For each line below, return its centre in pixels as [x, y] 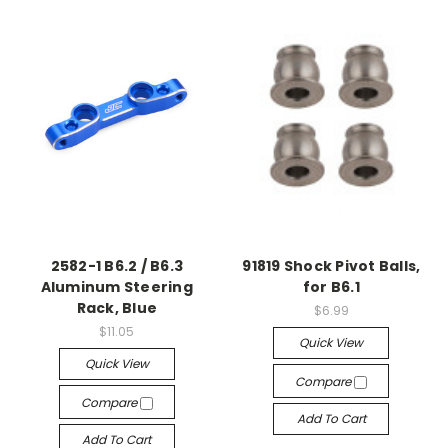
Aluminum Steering [116, 287]
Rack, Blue [116, 308]
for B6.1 [331, 287]
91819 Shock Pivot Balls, [331, 266]
